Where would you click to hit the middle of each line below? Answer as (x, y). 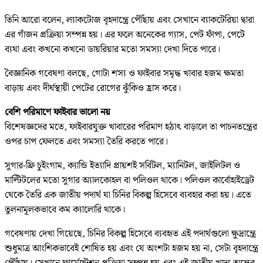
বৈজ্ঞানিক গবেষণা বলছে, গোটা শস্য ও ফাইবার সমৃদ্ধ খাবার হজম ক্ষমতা (124, 73)
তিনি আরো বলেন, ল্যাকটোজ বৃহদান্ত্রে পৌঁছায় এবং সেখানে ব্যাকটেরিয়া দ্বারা (129, 20)
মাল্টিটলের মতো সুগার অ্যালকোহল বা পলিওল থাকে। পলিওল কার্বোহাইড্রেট (129, 180)
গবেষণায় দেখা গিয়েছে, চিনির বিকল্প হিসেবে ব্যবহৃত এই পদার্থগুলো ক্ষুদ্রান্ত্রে (130, 234)
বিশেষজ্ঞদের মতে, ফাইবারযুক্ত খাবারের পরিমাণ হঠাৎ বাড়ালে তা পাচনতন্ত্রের (131, 127)
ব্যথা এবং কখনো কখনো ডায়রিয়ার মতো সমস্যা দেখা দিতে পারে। (112, 49)
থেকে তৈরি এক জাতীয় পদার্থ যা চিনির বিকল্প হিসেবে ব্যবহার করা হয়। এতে (128, 195)
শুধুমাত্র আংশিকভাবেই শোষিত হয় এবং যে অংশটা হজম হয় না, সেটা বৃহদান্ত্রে (131, 248)
